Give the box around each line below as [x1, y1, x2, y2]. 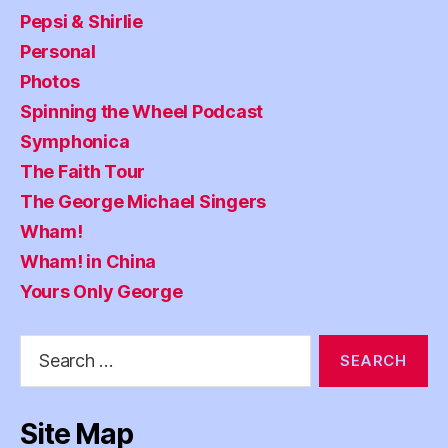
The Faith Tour [20, 161, 146, 183]
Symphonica [20, 131, 130, 153]
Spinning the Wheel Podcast [20, 101, 263, 123]
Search [11, 334, 67, 356]
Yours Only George [20, 281, 183, 303]
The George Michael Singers [20, 191, 266, 213]
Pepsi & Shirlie [20, 11, 143, 33]
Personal [20, 41, 96, 63]
